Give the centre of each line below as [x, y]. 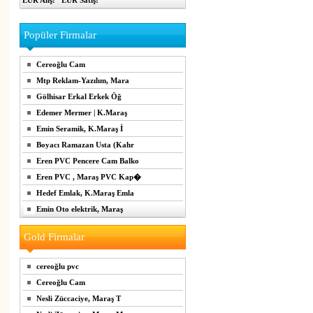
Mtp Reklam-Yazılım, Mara [83, 80]
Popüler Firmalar [60, 35]
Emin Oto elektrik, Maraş [80, 209]
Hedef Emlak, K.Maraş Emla [85, 193]
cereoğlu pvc [58, 266]
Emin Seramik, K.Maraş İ [80, 129]
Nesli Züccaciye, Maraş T [79, 298]
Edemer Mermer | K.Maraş [82, 112]
